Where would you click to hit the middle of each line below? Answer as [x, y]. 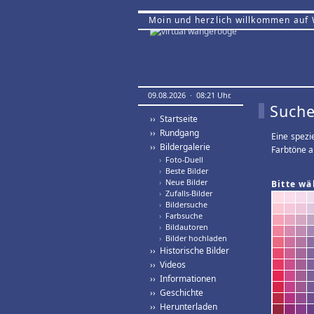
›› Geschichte [177, 293]
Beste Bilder [185, 171]
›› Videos [168, 265]
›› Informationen [183, 279]
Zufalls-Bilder [187, 193]
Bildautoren [185, 227]
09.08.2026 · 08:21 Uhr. [190, 95]
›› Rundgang [175, 133]
